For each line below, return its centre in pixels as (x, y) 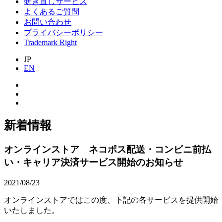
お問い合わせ (48, 22)
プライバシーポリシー (63, 32)
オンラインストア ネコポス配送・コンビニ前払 (108, 149)
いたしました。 (32, 210)
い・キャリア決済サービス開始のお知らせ (93, 162)
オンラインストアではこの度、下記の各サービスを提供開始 (111, 200)
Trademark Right (50, 42)
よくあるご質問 (52, 12)
